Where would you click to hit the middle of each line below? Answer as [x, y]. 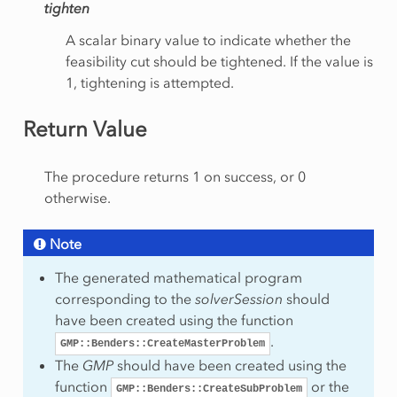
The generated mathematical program [178, 278]
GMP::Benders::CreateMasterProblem [162, 344]
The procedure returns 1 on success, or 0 [175, 177]
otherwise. [77, 198]
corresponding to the [125, 299]
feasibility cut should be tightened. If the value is [219, 62]
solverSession [238, 299]
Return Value [85, 129]
